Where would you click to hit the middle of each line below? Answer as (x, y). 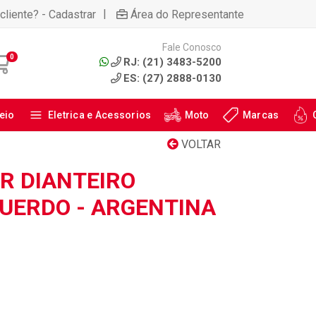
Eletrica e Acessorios (99, 115)
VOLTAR (200, 144)
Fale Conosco (192, 47)
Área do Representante (187, 14)
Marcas (261, 115)
